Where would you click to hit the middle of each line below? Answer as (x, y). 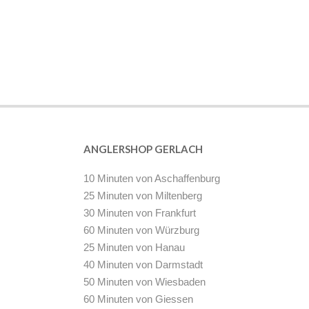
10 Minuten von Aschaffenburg (152, 178)
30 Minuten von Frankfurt (140, 213)
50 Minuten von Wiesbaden (144, 282)
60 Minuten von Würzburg (141, 230)
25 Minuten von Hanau (134, 247)
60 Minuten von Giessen (138, 299)
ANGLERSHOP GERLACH (143, 149)
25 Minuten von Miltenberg (143, 196)
